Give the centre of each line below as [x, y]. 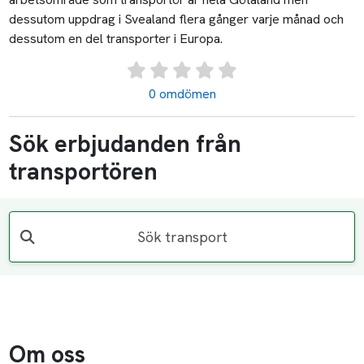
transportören [84, 172]
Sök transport [182, 236]
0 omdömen [182, 94]
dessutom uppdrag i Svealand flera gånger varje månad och [177, 19]
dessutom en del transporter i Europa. [116, 39]
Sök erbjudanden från [126, 144]
